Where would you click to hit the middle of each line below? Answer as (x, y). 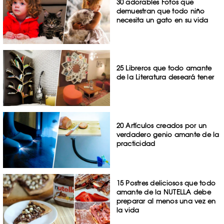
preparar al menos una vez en (166, 201)
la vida (128, 210)
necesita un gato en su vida (162, 20)
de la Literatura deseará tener (165, 77)
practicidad (136, 144)
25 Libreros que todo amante (164, 68)
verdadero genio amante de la (168, 135)
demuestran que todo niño (160, 11)
